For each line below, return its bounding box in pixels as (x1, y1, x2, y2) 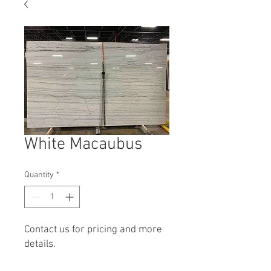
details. (24, 238, 56, 251)
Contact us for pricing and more (24, 224, 162, 237)
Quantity (24, 170, 54, 181)
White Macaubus (24, 134, 142, 155)
